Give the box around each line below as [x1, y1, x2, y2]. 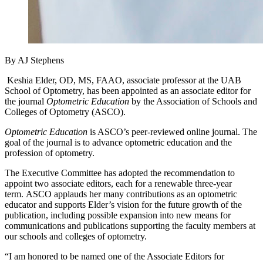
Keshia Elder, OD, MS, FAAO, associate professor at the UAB [5, 75, 241, 86]
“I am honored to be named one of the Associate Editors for [5, 251, 224, 262]
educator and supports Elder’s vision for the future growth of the [5, 200, 242, 210]
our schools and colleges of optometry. [5, 231, 147, 242]
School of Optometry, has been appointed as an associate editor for [5, 86, 251, 96]
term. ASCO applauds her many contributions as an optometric [5, 189, 237, 200]
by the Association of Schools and [129, 96, 257, 107]
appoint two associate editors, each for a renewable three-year [5, 178, 232, 189]
